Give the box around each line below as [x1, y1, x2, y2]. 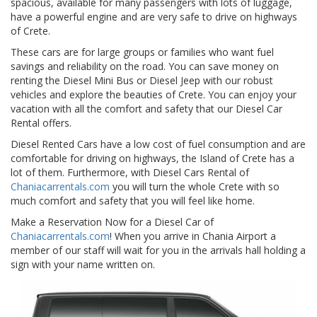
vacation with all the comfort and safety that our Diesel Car [11, 101, 282, 115]
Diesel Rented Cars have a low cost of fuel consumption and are [11, 137, 306, 151]
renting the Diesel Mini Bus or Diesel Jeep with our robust [11, 73, 273, 87]
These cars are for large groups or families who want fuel [11, 45, 274, 59]
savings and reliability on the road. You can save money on [11, 59, 279, 73]
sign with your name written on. [11, 257, 155, 271]
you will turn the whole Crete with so [110, 179, 279, 193]
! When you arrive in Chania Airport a [110, 229, 276, 243]
